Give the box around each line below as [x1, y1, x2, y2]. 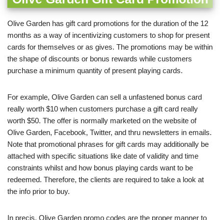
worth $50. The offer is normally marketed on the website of [7, 116, 196, 125]
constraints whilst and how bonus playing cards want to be [7, 164, 193, 172]
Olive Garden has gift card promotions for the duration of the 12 [7, 19, 208, 28]
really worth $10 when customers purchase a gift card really [7, 105, 198, 113]
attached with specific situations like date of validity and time [7, 152, 198, 161]
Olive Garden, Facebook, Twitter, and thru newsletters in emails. [7, 128, 212, 137]
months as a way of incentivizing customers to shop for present [7, 31, 210, 40]
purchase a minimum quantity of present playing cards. [7, 66, 183, 75]
